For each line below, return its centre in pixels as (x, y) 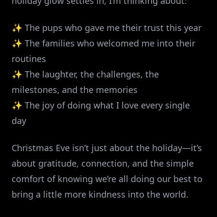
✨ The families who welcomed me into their (103, 43)
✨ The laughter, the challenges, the (85, 74)
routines (29, 59)
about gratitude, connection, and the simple (103, 163)
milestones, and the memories (75, 90)
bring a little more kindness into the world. (100, 194)
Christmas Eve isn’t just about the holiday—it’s (107, 148)
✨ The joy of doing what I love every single (101, 105)
